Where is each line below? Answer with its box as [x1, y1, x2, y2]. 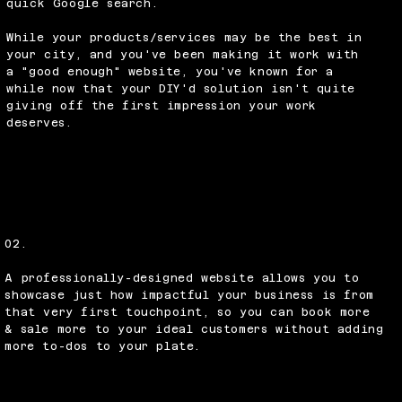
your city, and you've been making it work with [6, 48, 359, 61]
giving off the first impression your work [6, 99, 317, 112]
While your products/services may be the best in [6, 31, 363, 44]
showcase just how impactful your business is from [4, 288, 374, 301]
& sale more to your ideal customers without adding [4, 322, 384, 336]
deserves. [6, 116, 73, 129]
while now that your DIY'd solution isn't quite [6, 82, 355, 95]
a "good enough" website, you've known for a [6, 65, 334, 78]
